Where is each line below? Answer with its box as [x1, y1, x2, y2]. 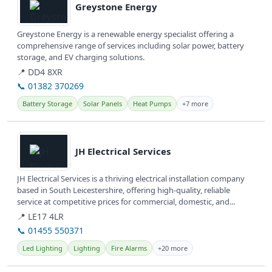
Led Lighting [22, 243, 63, 253]
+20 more [158, 243, 188, 253]
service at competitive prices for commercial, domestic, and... [17, 196, 235, 208]
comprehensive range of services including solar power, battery [17, 40, 244, 52]
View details [7, 122, 61, 136]
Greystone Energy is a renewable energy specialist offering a [17, 29, 234, 40]
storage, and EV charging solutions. [17, 52, 144, 63]
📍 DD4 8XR [17, 66, 63, 78]
